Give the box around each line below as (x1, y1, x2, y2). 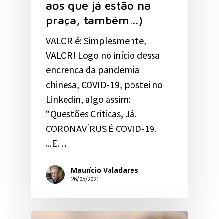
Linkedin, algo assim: (46, 92, 131, 105)
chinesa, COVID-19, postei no (46, 78, 163, 90)
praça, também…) (46, 13, 143, 27)
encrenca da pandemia (46, 63, 139, 76)
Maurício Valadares (71, 165, 138, 175)
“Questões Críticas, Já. (46, 107, 136, 120)
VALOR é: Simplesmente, (46, 34, 146, 46)
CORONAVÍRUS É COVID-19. (46, 122, 156, 134)
